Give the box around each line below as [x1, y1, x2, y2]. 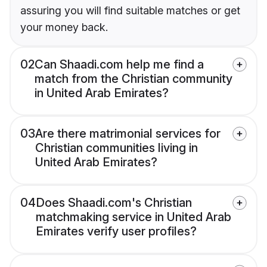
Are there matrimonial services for [35, 126, 221, 141]
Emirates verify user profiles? [36, 224, 197, 239]
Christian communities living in [35, 141, 198, 156]
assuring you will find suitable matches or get [20, 4, 240, 17]
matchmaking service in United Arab [36, 210, 231, 225]
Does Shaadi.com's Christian [36, 195, 192, 210]
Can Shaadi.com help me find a [35, 57, 204, 72]
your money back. [20, 21, 108, 34]
